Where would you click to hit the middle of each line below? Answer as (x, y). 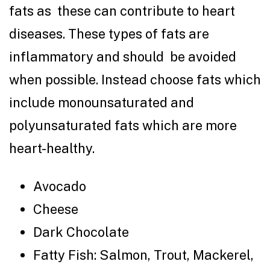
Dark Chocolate (83, 232)
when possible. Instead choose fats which (135, 79)
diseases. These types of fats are (109, 33)
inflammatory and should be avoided (123, 56)
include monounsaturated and (103, 102)
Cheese (59, 209)
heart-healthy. (53, 148)
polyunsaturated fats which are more (123, 125)
